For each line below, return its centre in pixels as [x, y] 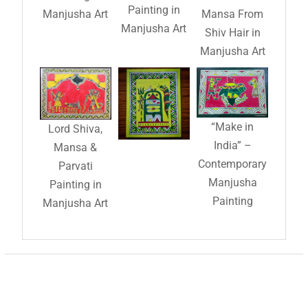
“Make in [233, 127]
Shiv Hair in [232, 33]
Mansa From [233, 14]
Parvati [75, 166]
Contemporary [233, 164]
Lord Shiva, [76, 129]
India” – [232, 146]
